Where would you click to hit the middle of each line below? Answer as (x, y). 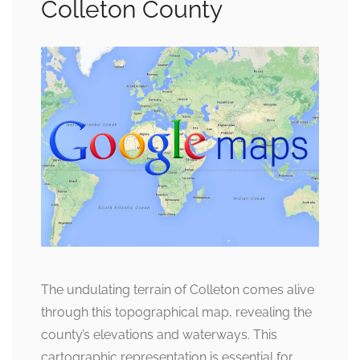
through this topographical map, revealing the (176, 313)
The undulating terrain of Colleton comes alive (178, 290)
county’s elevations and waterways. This (159, 335)
